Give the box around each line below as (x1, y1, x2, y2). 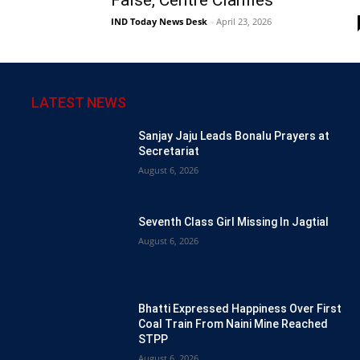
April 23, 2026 (216, 14, 272, 27)
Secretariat (138, 144, 199, 157)
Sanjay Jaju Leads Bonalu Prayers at (138, 129, 329, 142)
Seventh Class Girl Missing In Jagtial (138, 215, 329, 229)
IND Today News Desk (111, 14, 207, 27)
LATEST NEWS (31, 93, 126, 111)
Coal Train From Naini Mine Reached (138, 317, 328, 331)
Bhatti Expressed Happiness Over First (138, 302, 342, 316)
